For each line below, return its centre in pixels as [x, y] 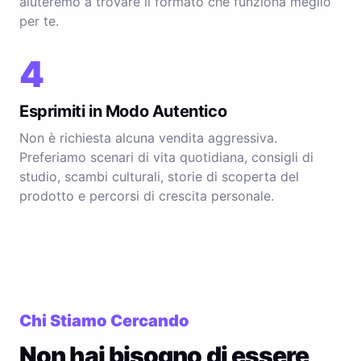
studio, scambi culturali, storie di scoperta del [159, 176]
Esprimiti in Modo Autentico [123, 111]
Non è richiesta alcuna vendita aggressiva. [148, 138]
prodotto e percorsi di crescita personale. [147, 196]
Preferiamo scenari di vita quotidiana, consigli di [166, 157]
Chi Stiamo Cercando [104, 321]
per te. [39, 21]
